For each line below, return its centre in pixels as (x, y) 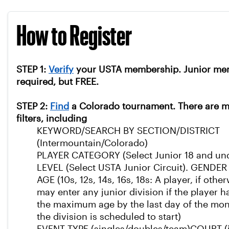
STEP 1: (32, 70)
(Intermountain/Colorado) (92, 143)
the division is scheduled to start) (109, 217)
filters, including (52, 119)
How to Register (74, 35)
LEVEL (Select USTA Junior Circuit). (114, 168)
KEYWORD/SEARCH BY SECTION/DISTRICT (128, 131)
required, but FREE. (58, 82)
